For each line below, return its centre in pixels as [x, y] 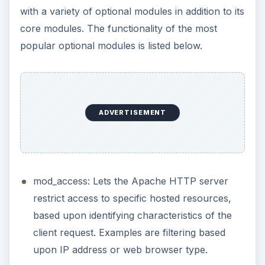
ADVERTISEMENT [132, 113]
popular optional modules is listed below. [111, 46]
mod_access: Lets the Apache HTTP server [130, 181]
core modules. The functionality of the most [118, 29]
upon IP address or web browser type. [120, 249]
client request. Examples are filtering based [129, 232]
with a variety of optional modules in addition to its [132, 12]
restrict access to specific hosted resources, [132, 198]
